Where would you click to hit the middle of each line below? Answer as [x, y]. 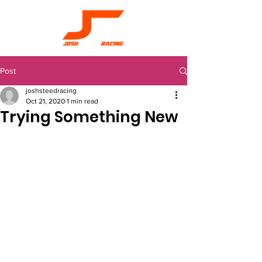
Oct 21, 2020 [45, 101]
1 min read [82, 101]
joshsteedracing [51, 91]
